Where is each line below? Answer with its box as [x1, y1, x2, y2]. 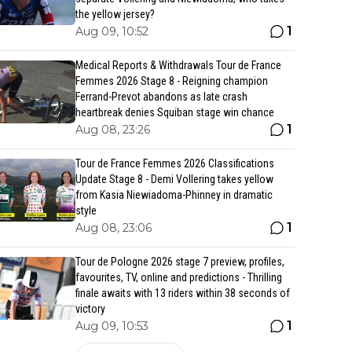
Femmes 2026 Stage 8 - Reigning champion [75, 75, 268, 87]
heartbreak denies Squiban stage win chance [75, 106, 274, 119]
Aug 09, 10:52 [75, 24, 148, 38]
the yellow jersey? [75, 8, 155, 20]
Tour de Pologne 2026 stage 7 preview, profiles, [75, 255, 284, 268]
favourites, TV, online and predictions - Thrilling [75, 271, 282, 284]
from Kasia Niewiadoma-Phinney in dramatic [75, 189, 273, 201]
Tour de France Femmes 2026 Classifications [75, 157, 274, 170]
